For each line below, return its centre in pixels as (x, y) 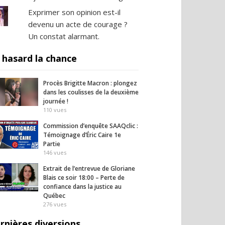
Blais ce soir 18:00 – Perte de (84, 178)
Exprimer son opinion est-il (74, 12)
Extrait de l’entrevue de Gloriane (89, 168)
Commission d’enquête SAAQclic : (91, 126)
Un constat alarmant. (64, 36)
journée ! (56, 101)
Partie (52, 144)
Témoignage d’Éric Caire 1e (82, 135)
